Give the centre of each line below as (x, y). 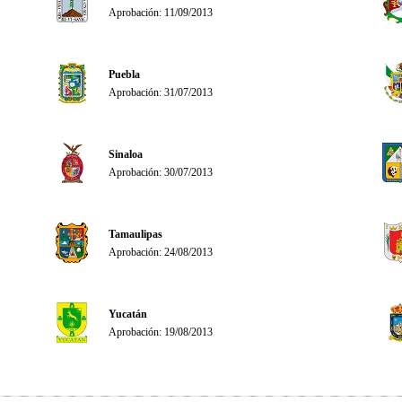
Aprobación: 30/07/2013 (161, 172)
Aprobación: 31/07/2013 (161, 92)
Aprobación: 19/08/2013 (161, 332)
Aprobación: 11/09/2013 (161, 13)
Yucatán (128, 314)
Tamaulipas (135, 234)
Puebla (124, 74)
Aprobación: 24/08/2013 (161, 252)
